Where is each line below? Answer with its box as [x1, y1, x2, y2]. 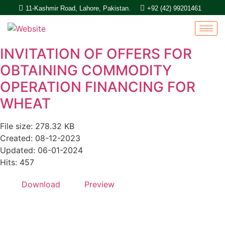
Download [22, 179, 60, 189]
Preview [84, 179, 115, 189]
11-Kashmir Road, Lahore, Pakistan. [26, 5, 131, 12]
